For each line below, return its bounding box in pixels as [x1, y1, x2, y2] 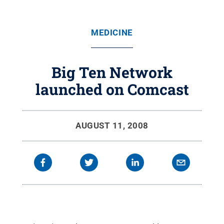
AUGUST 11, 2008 [75, 120, 148, 130]
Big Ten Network [51, 62, 172, 82]
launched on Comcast [35, 79, 189, 99]
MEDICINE [91, 27, 133, 37]
